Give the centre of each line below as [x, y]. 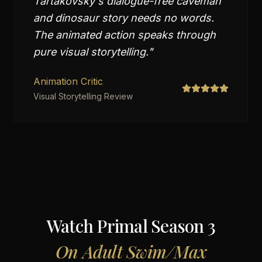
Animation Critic [68, 81]
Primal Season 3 [156, 226]
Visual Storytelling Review [83, 96]
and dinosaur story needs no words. [124, 18]
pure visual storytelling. [91, 52]
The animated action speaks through [125, 35]
